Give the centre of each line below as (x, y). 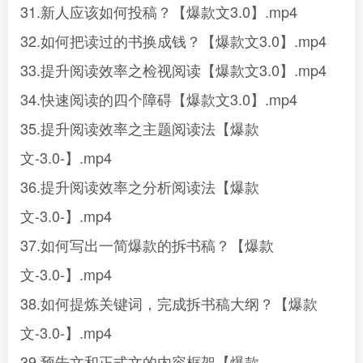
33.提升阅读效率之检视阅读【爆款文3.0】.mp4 (173, 70)
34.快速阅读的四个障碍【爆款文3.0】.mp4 (159, 99)
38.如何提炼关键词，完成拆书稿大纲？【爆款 (169, 303)
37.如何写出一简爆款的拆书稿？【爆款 (147, 245)
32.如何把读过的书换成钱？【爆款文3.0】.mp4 (173, 41)
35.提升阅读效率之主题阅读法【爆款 (140, 128)
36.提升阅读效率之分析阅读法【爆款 (140, 186)
